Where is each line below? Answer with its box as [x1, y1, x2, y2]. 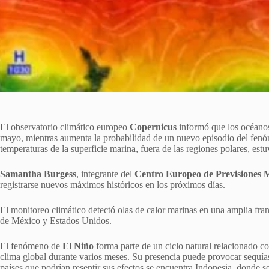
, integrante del [76, 168, 134, 179]
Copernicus [130, 121, 177, 132]
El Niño [62, 240, 94, 251]
